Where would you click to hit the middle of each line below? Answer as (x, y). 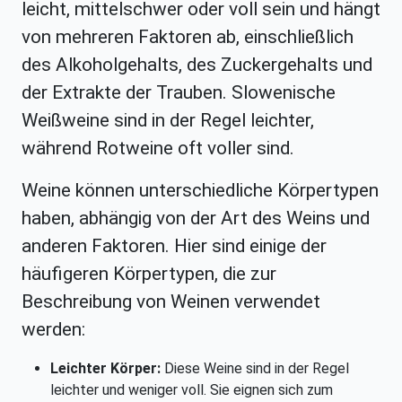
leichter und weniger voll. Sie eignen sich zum (192, 390)
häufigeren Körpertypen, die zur (149, 274)
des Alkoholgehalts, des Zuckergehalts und (197, 65)
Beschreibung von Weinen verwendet (171, 302)
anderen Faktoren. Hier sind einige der (174, 246)
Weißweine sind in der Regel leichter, (168, 121)
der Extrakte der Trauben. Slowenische (179, 93)
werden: (53, 330)
